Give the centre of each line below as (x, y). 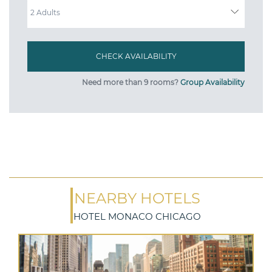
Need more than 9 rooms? (131, 82)
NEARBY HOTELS (137, 198)
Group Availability (212, 82)
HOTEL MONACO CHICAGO (137, 216)
